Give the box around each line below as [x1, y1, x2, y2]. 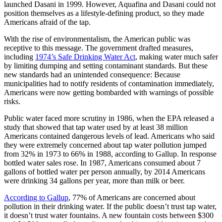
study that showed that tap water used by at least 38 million [4, 122, 188, 131]
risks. [4, 97, 20, 106]
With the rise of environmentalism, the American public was [4, 34, 190, 43]
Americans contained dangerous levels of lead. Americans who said [4, 131, 215, 140]
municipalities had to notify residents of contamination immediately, [4, 79, 214, 88]
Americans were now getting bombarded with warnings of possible [4, 88, 214, 97]
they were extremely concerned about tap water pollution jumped [4, 140, 207, 149]
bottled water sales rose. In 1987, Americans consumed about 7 [4, 158, 201, 167]
